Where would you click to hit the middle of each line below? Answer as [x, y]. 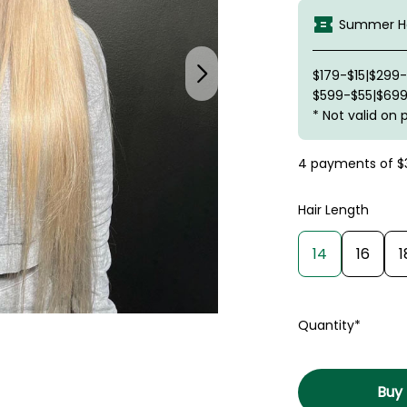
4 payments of [347, 164]
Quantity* [329, 325]
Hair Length [333, 210]
